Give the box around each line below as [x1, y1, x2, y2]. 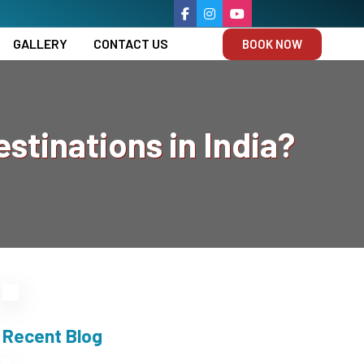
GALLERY [13, 36, 67, 51]
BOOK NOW [242, 36, 302, 51]
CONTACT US [93, 36, 168, 51]
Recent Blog [2, 324, 102, 347]
